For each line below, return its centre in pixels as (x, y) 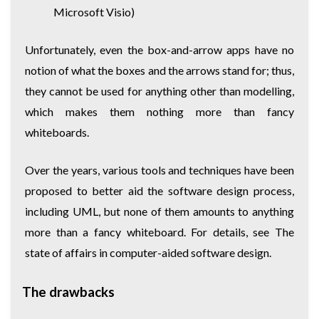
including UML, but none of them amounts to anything (159, 211)
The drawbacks (68, 292)
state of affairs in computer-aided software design (147, 252)
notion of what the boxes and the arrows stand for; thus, (159, 70)
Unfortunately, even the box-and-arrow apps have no (159, 49)
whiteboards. (57, 132)
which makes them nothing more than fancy (159, 111)
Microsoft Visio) (94, 11)
